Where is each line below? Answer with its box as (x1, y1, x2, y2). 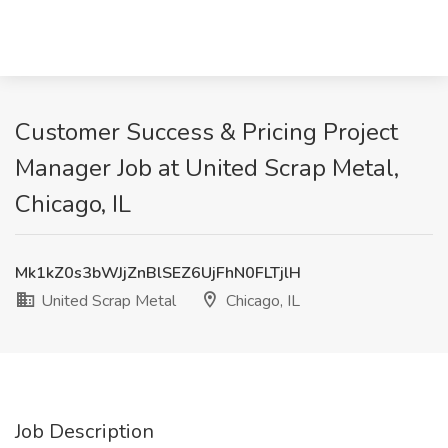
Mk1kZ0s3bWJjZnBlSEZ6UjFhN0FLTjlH (15, 262, 301, 284)
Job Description (15, 418, 154, 445)
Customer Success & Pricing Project (15, 116, 398, 148)
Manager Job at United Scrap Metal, (15, 152, 399, 184)
